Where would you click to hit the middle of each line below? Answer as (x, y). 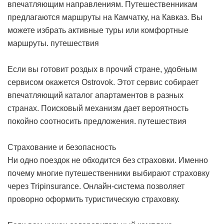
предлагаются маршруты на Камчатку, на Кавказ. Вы (105, 17)
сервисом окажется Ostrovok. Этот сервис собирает (103, 82)
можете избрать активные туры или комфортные (98, 30)
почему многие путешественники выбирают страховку (108, 173)
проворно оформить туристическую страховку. (93, 199)
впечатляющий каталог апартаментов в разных (95, 95)
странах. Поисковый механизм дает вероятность (98, 108)
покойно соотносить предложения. (73, 121)
